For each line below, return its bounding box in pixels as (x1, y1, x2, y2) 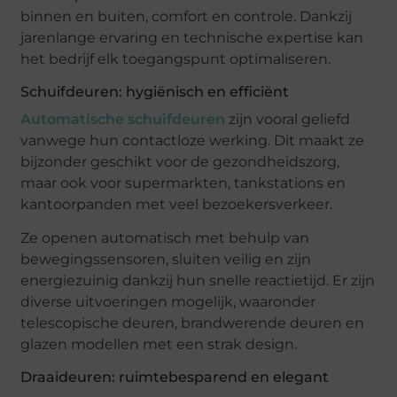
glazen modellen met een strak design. (20, 336, 298, 354)
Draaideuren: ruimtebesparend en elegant (20, 369, 330, 386)
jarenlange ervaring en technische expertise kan (20, 29, 364, 47)
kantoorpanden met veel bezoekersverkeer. (20, 196, 333, 214)
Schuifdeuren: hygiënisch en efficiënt (20, 83, 290, 101)
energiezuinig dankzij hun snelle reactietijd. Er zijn (20, 272, 376, 290)
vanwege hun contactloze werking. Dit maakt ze (20, 132, 365, 150)
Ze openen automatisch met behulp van (20, 230, 310, 247)
